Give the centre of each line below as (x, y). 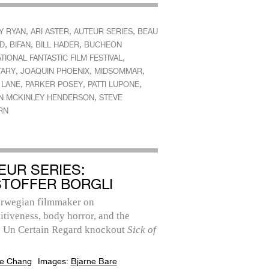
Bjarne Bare (94, 261)
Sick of (141, 230)
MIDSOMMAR (118, 71)
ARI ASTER (50, 32)
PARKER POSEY (54, 84)
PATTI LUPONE (113, 84)
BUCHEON (103, 45)
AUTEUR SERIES (103, 32)
